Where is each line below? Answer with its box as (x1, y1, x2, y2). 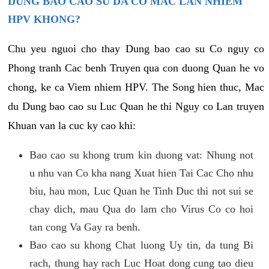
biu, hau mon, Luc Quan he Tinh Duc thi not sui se (29, 184, 253, 197)
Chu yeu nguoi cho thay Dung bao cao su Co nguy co (8, 42, 264, 55)
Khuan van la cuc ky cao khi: (8, 119, 136, 131)
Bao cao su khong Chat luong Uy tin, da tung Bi (29, 238, 253, 251)
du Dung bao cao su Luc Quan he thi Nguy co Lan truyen (8, 100, 264, 112)
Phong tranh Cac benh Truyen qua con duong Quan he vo (8, 61, 264, 74)
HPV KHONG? (8, 13, 80, 25)
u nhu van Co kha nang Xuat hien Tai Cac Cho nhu (29, 166, 253, 179)
